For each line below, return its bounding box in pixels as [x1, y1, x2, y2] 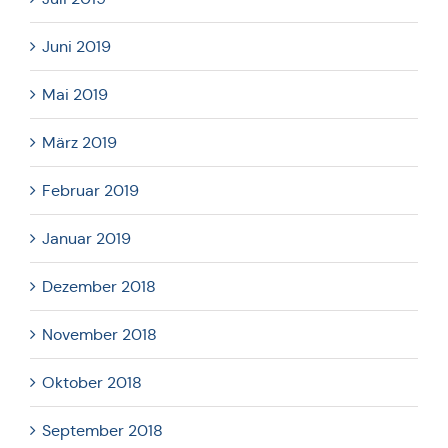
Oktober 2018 [42, 372, 142, 392]
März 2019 [42, 132, 117, 152]
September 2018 [42, 420, 163, 440]
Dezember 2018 [42, 276, 156, 296]
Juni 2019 [42, 36, 111, 56]
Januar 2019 [42, 228, 131, 248]
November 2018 [42, 324, 157, 344]
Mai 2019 [42, 84, 108, 104]
